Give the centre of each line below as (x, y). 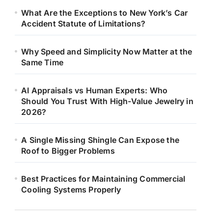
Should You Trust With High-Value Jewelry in (107, 101)
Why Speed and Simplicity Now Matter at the (107, 51)
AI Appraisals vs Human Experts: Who (95, 90)
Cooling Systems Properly (71, 189)
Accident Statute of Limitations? (83, 23)
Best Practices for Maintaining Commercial (103, 179)
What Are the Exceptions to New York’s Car (105, 13)
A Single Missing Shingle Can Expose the (100, 140)
